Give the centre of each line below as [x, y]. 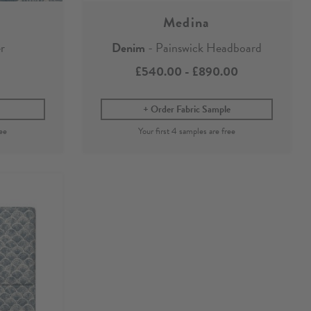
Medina [186, 22]
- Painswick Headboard [203, 47]
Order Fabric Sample [190, 109]
